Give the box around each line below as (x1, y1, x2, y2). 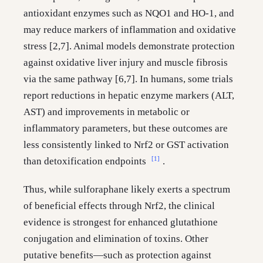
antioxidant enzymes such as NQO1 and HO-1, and (23, 8, 234, 19)
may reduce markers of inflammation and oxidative (23, 24, 236, 36)
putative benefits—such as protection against (23, 249, 211, 261)
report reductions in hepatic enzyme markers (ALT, (23, 90, 234, 102)
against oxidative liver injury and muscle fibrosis (23, 57, 228, 69)
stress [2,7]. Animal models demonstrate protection (23, 41, 235, 52)
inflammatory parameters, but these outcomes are (23, 123, 228, 134)
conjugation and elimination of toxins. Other (23, 233, 208, 245)
